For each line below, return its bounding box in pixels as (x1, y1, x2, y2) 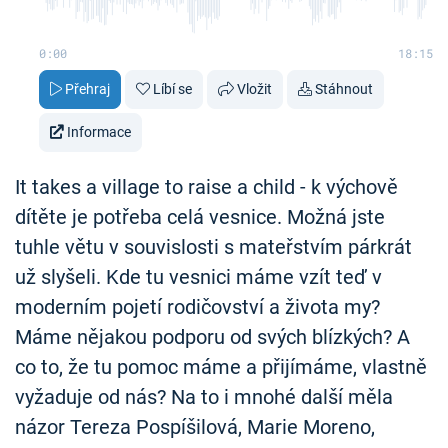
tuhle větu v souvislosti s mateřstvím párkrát (15, 235, 412, 260)
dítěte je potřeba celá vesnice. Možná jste (15, 205, 385, 230)
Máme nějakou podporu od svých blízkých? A (15, 325, 410, 350)
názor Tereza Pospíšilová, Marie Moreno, (15, 415, 375, 440)
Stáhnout (315, 81, 373, 98)
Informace (67, 124, 131, 141)
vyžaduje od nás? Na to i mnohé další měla (15, 385, 393, 410)
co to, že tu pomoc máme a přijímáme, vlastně (15, 355, 427, 380)
